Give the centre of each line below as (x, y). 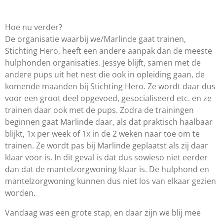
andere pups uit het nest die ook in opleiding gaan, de (105, 75)
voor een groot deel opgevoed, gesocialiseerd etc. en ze (108, 98)
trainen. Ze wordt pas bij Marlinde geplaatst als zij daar (107, 146)
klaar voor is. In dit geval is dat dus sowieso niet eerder (106, 158)
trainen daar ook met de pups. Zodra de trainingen (99, 110)
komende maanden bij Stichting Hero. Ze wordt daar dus (110, 87)
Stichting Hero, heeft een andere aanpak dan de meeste (109, 51)
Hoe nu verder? (34, 27)
